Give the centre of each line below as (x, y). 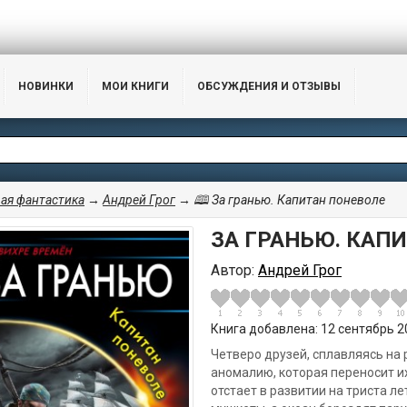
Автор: (234, 270)
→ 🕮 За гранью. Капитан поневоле (280, 200)
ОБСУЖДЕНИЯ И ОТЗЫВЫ (269, 86)
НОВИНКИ (46, 86)
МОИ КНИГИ (135, 86)
